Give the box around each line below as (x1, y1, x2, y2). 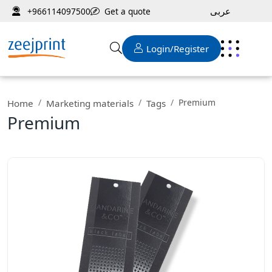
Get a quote (104, 5, 151, 17)
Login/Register (146, 42, 209, 55)
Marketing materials (46, 97, 134, 109)
